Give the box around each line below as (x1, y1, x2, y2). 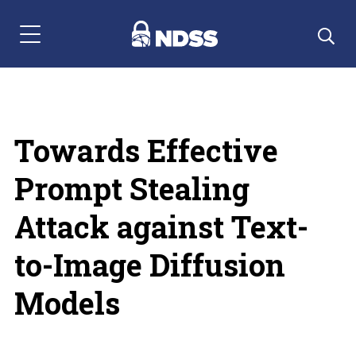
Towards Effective (14, 130, 278, 170)
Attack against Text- (14, 207, 308, 246)
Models (14, 283, 120, 323)
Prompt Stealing (14, 168, 250, 208)
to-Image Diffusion (14, 245, 285, 284)
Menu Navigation (19, 32, 110, 52)
